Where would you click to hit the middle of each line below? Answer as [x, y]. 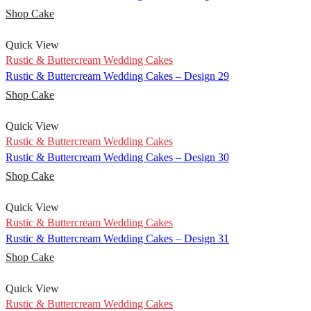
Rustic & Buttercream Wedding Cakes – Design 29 [117, 76]
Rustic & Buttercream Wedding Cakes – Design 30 [117, 158]
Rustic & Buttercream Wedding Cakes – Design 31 [117, 239]
